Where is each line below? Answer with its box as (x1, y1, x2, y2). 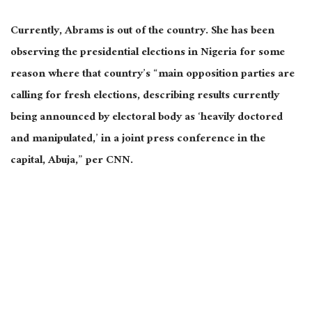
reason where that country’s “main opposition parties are (10, 64, 295, 86)
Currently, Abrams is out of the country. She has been (10, 21, 274, 43)
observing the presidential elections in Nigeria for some (10, 42, 285, 65)
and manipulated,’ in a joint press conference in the (10, 129, 265, 151)
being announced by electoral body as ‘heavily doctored (10, 107, 283, 130)
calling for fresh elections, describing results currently (10, 86, 279, 108)
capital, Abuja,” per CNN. (10, 150, 133, 173)
